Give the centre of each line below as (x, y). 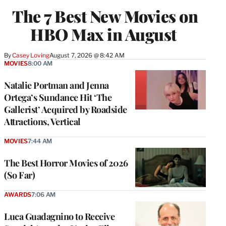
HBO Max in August (105, 34)
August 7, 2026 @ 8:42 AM (87, 55)
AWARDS (18, 194)
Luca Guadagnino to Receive (59, 216)
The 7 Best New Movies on (105, 16)
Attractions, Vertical (42, 121)
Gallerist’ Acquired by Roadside (66, 109)
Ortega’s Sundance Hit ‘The (58, 97)
